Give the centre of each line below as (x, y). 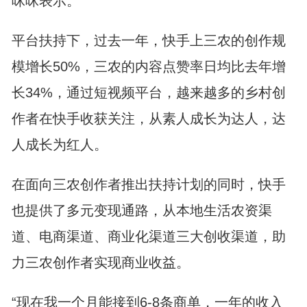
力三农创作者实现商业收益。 (100, 262)
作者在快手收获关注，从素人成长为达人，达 (148, 119)
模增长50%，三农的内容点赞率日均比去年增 (148, 66)
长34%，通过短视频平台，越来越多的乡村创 (148, 93)
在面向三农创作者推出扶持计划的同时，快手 (148, 184)
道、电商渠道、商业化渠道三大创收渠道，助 (148, 236)
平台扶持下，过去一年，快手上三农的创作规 (148, 40)
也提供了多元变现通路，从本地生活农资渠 (142, 210)
